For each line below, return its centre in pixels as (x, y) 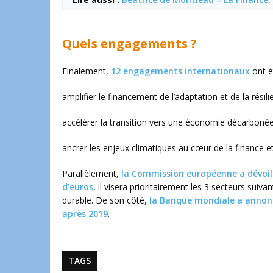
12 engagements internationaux (180, 71)
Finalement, (87, 71)
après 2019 (85, 214)
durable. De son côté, (106, 200)
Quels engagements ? (129, 44)
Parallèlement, (92, 173)
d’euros (78, 187)
